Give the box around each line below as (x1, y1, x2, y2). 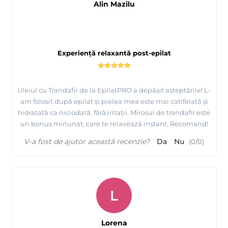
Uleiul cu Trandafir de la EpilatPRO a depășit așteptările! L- (17, 86, 211, 95)
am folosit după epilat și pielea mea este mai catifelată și (20, 97, 208, 106)
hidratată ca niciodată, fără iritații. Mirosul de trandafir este (18, 108, 210, 117)
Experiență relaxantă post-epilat (57, 49, 171, 58)
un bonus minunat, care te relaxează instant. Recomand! (20, 120, 208, 128)
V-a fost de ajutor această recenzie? (24, 137, 150, 147)
